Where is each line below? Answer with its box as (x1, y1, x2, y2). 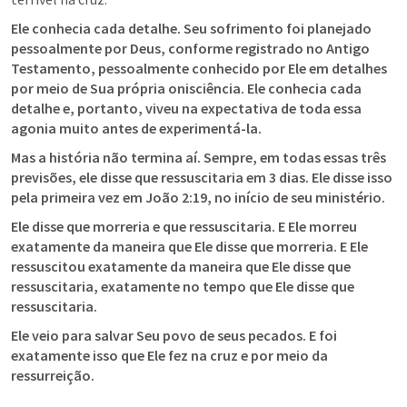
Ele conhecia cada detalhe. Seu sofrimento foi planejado (11, 19, 372, 37)
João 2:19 (145, 188, 207, 206)
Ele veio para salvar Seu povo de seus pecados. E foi (11, 326, 337, 344)
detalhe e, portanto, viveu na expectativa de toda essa (11, 99, 362, 117)
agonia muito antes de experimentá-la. (11, 119, 262, 137)
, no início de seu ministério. (207, 188, 385, 206)
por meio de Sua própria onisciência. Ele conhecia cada (11, 79, 362, 97)
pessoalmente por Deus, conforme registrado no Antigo (11, 39, 370, 57)
